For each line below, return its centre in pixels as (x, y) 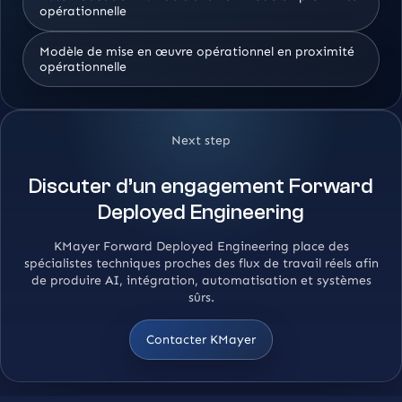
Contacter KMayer (201, 340)
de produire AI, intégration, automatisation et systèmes (201, 281)
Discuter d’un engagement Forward (201, 187)
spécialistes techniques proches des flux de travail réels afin (201, 264)
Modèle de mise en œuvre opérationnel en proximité (197, 52)
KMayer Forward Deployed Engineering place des (201, 247)
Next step (201, 141)
